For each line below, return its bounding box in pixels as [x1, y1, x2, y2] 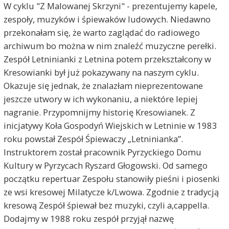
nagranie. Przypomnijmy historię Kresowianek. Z [3, 106, 195, 118]
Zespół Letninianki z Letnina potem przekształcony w [3, 53, 211, 65]
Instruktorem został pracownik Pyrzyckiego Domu [3, 146, 201, 158]
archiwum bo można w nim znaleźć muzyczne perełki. [3, 39, 216, 52]
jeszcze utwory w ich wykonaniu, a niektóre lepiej [3, 93, 198, 105]
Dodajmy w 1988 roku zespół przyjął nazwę [3, 212, 174, 224]
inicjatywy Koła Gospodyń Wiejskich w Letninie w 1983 [3, 119, 217, 131]
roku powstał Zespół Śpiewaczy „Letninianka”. [3, 132, 183, 145]
